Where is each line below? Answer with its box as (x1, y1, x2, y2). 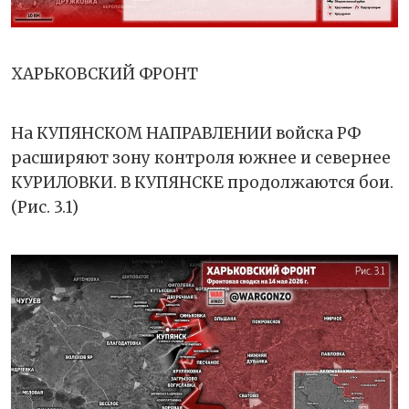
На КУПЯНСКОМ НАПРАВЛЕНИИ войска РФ (11, 123, 362, 144)
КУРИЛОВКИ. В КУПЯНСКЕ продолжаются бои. (11, 173, 393, 194)
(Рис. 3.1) (11, 197, 79, 218)
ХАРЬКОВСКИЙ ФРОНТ (11, 64, 198, 85)
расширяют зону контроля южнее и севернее (11, 148, 391, 169)
